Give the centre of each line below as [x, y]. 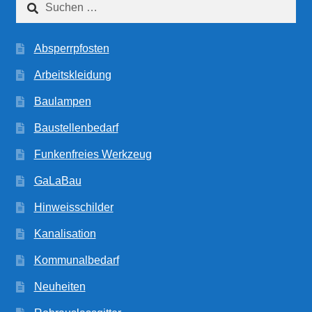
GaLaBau [57, 180]
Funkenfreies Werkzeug [93, 154]
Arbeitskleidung [72, 75]
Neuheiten [60, 286]
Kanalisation [65, 233]
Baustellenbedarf [76, 127]
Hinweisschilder [73, 207]
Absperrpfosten [71, 48]
